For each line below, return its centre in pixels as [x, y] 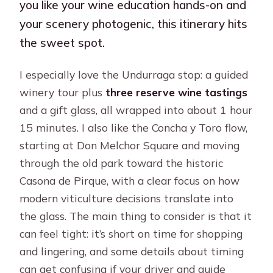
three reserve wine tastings [177, 92]
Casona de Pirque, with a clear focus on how [130, 181]
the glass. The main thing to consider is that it [136, 216]
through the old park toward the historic [122, 163]
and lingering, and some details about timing [132, 251]
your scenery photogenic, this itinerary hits [134, 23]
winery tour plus [63, 92]
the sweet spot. [62, 42]
